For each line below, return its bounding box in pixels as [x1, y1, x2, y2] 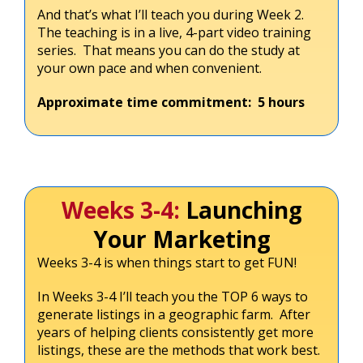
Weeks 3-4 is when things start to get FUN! [37, 253, 297, 271]
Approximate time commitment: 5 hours [37, 92, 305, 111]
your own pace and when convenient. [37, 58, 262, 77]
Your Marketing [92, 223, 271, 254]
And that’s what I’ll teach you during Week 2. [37, 5, 307, 23]
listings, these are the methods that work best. [37, 340, 320, 359]
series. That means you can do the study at [37, 41, 300, 59]
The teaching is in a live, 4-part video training [37, 23, 311, 41]
